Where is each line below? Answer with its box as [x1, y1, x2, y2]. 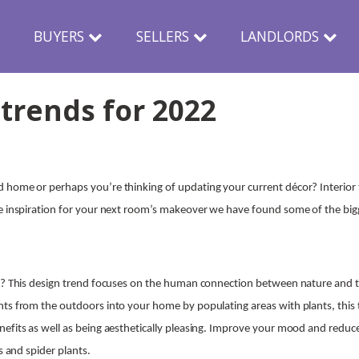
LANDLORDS [240, 26, 320, 46]
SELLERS [135, 26, 189, 46]
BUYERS [33, 26, 84, 46]
